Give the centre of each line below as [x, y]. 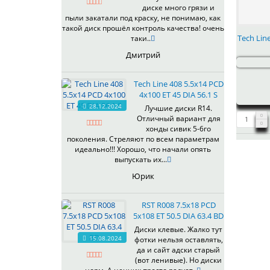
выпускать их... [141, 160]
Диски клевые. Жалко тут [178, 230]
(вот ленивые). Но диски [178, 260]
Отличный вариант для [178, 119]
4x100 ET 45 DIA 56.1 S [178, 95]
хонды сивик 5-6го [178, 129]
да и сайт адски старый [178, 250]
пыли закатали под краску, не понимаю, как [143, 18]
